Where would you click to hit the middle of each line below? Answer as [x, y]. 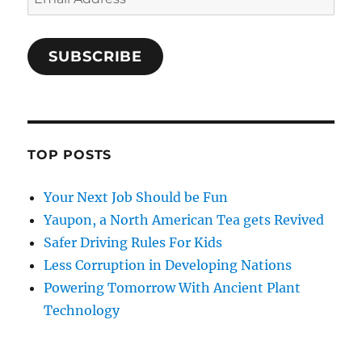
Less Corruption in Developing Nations [168, 265]
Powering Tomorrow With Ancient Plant [173, 288]
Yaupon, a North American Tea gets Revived [184, 220]
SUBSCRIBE [96, 57]
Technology [82, 311]
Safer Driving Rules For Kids [133, 243]
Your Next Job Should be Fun [136, 198]
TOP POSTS [70, 155]
